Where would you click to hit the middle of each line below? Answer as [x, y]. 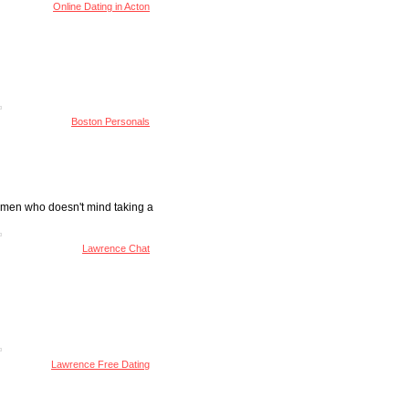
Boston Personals [111, 122]
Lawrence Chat [116, 249]
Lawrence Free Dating [101, 364]
